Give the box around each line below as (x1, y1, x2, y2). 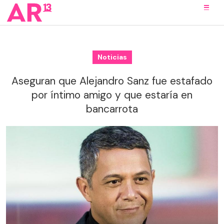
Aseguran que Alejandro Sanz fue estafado (11, 74, 212, 88)
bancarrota (86, 102, 138, 116)
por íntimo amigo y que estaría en (31, 88, 192, 102)
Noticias (97, 52, 127, 61)
